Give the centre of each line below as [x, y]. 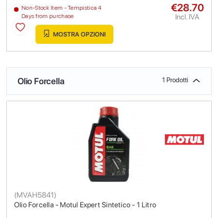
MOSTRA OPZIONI [78, 35]
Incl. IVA [187, 17]
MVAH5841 [35, 195]
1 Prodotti [175, 80]
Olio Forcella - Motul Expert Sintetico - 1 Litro [85, 205]
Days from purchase [48, 16]
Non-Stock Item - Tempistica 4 [62, 8]
